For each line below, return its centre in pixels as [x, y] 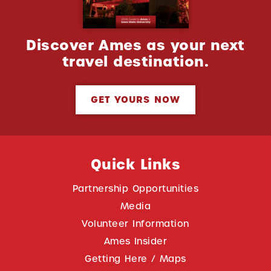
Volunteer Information [135, 223]
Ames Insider [135, 241]
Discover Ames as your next [135, 45]
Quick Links [135, 164]
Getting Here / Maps [135, 258]
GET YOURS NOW [135, 99]
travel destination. [135, 61]
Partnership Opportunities [135, 188]
